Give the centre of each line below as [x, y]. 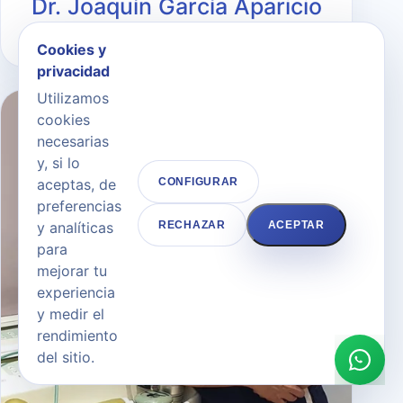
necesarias [73, 141]
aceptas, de [76, 184]
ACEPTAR [296, 225]
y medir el [71, 314]
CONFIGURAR [199, 182]
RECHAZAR [192, 225]
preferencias [79, 206]
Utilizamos [73, 98]
